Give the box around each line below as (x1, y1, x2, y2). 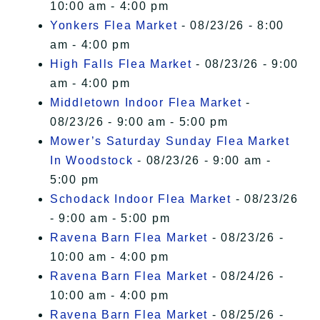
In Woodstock (50, 154, 134, 167)
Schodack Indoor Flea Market (50, 193, 231, 206)
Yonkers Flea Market (50, 19, 178, 32)
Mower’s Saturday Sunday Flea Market (50, 135, 290, 148)
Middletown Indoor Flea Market (50, 96, 242, 109)
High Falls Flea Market (50, 58, 192, 71)
